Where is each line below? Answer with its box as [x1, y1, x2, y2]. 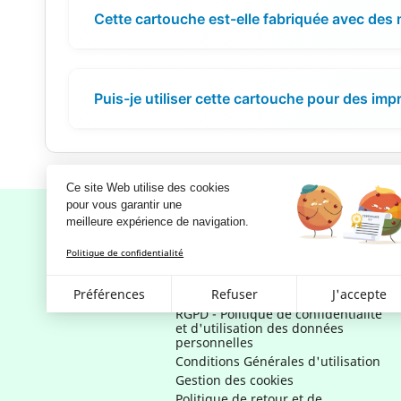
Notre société [175, 260, 286, 283]
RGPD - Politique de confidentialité [175, 304, 383, 322]
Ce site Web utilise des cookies [66, 181, 231, 195]
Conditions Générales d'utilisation [175, 352, 381, 370]
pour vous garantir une [66, 198, 186, 212]
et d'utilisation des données [175, 319, 345, 337]
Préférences [73, 286, 145, 303]
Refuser [210, 286, 258, 303]
